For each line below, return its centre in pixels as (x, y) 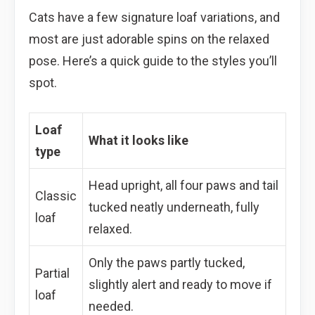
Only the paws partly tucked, (167, 262)
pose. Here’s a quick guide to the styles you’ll (153, 60)
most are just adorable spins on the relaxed (149, 39)
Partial (52, 273)
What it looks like (139, 140)
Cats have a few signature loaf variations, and (154, 17)
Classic (56, 195)
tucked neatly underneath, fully (174, 207)
